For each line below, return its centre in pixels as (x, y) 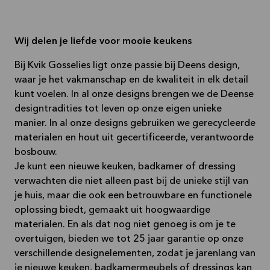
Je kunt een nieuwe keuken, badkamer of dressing (125, 167)
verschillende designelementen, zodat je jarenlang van (135, 253)
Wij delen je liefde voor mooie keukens (103, 41)
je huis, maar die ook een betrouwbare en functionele (133, 196)
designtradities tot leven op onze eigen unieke (118, 109)
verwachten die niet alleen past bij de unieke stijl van (131, 181)
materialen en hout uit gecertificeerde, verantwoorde (134, 138)
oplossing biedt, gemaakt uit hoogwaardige (112, 210)
